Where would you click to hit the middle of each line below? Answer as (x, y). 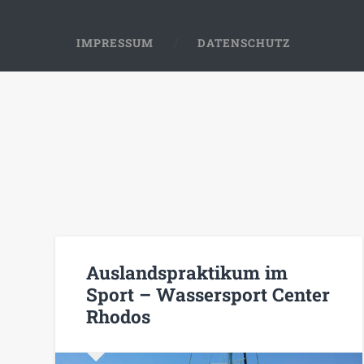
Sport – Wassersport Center (208, 294)
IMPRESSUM (115, 43)
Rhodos (119, 316)
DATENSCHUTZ (244, 43)
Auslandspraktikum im (187, 272)
